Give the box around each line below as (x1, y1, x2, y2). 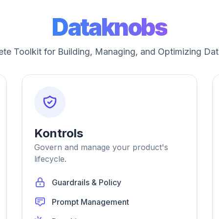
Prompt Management (52, 197, 130, 207)
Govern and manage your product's (34, 142, 169, 152)
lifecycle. (34, 154, 67, 164)
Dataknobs (52, 13, 167, 42)
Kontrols (34, 126, 84, 140)
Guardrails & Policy (52, 177, 122, 187)
